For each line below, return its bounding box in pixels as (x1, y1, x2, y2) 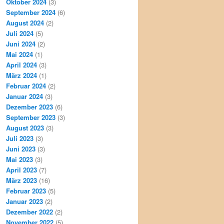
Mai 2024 (6, 49, 33, 59)
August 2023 (6, 122, 44, 132)
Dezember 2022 (6, 206, 53, 216)
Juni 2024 (6, 38, 35, 48)
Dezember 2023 (6, 101, 53, 111)
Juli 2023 (6, 133, 33, 143)
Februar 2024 (6, 80, 46, 90)
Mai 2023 (6, 154, 33, 164)
